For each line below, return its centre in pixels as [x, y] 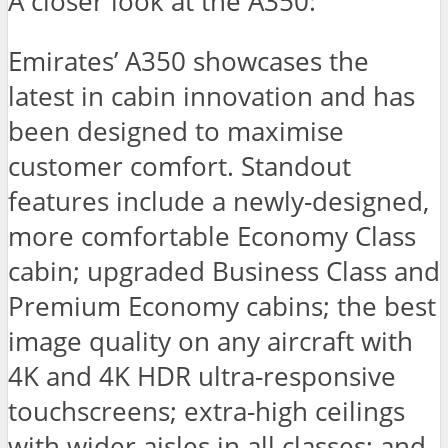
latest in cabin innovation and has [211, 97]
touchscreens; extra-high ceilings [206, 412]
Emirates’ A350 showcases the [188, 62]
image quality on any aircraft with [210, 342]
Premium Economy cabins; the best [222, 307]
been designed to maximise [176, 132]
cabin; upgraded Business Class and [224, 272]
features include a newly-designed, [218, 202]
